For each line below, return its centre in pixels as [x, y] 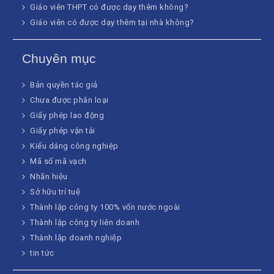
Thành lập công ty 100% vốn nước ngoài [105, 207]
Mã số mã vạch [58, 161]
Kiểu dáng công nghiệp [74, 146]
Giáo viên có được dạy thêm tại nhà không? [112, 23]
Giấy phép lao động [67, 116]
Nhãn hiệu [49, 177]
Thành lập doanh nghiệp [76, 238]
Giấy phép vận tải [63, 131]
